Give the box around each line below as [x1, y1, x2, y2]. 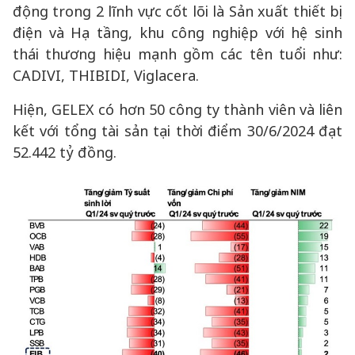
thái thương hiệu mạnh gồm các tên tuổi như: [13, 44, 342, 63]
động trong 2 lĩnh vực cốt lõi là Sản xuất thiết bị [13, 2, 342, 21]
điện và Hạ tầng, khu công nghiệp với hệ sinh [13, 23, 342, 42]
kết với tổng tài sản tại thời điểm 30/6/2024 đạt [13, 121, 342, 140]
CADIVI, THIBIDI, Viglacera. [13, 66, 199, 85]
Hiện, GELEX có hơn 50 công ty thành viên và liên [13, 100, 342, 119]
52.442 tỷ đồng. [13, 143, 116, 162]
